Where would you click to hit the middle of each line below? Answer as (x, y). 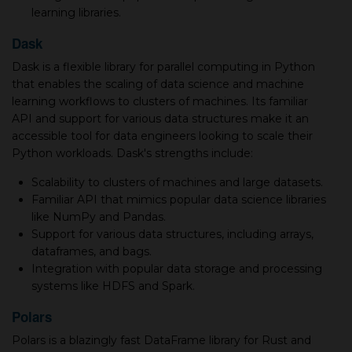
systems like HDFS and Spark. (113, 286)
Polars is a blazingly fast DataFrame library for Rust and (161, 340)
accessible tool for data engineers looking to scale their (162, 136)
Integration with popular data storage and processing (177, 269)
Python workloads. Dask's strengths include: (132, 153)
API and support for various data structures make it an (160, 119)
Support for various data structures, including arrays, (172, 234)
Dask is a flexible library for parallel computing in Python (163, 67)
